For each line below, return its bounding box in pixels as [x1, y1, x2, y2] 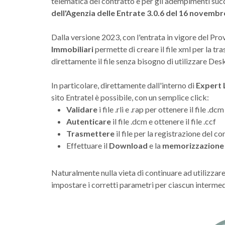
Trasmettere [66, 128, 115, 138]
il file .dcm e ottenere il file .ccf [111, 116, 216, 126]
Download [109, 140, 148, 150]
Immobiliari [51, 44, 93, 54]
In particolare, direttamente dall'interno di [51, 80, 196, 90]
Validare [66, 104, 97, 114]
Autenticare [66, 116, 111, 126]
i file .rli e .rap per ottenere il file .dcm [97, 104, 224, 114]
